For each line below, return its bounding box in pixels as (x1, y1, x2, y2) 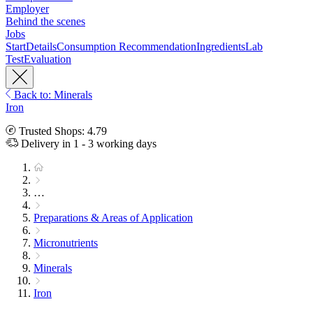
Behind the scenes (6, 15, 85, 28)
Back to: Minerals (11, 89, 92, 101)
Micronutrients (34, 237, 98, 249)
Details (26, 41, 57, 53)
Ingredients (196, 41, 245, 53)
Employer (6, 3, 49, 15)
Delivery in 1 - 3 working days (18, 138, 156, 150)
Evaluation (24, 53, 71, 66)
